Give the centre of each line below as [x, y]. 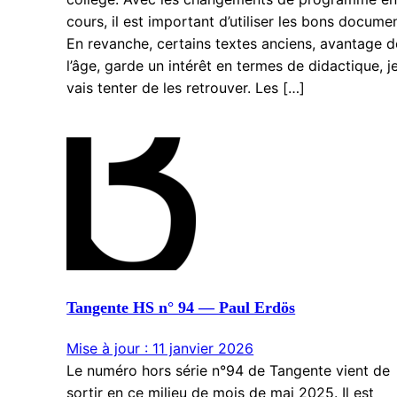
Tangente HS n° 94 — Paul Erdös [181, 308]
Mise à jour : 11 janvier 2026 [160, 349]
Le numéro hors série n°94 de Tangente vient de [229, 371]
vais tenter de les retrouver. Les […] [186, 88]
